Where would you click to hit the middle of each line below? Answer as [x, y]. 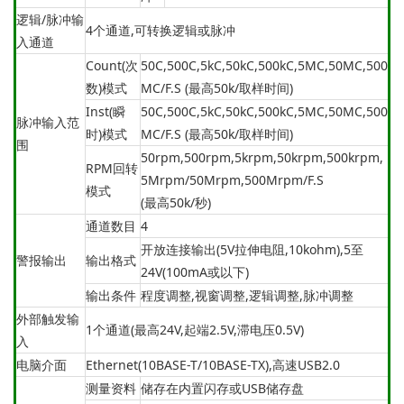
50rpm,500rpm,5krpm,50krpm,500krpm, [262, 157]
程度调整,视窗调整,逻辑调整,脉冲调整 [247, 295]
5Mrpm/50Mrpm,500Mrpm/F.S [232, 179]
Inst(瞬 [106, 111]
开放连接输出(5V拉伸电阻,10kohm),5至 [252, 249]
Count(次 [112, 65]
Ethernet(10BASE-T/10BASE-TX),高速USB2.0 [213, 364]
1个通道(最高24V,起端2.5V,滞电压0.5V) [195, 329]
